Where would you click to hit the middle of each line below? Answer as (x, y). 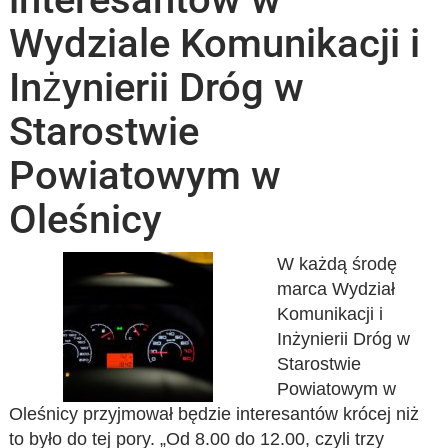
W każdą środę (336, 264)
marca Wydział (335, 289)
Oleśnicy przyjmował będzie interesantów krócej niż (214, 414)
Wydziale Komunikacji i (215, 43)
